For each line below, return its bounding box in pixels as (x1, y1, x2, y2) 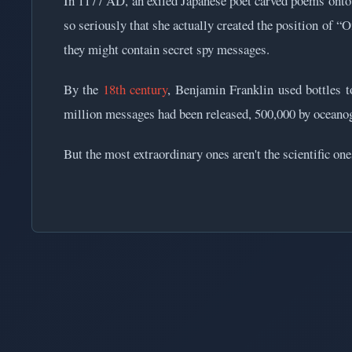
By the (64, 79, 103, 98)
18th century (102, 79, 168, 98)
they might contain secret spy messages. (64, 39, 269, 58)
